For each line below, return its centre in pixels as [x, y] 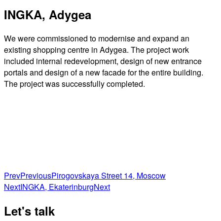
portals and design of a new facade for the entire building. [104, 73]
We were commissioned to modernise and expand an [97, 38]
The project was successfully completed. [74, 84]
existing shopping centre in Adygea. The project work [96, 50]
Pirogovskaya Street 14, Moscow [109, 176]
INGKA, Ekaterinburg [57, 187]
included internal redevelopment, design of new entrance [103, 61]
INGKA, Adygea [48, 15]
